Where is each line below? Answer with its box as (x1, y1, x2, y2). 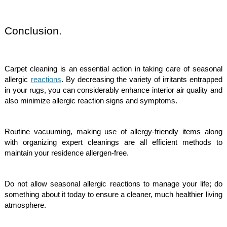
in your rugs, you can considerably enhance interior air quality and (5, 86, 222, 94)
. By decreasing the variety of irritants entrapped (61, 75, 222, 84)
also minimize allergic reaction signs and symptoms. (5, 96, 180, 105)
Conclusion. (5, 24, 62, 37)
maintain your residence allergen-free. (5, 148, 131, 157)
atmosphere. (5, 201, 47, 209)
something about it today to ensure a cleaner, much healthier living (5, 190, 222, 199)
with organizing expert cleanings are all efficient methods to (5, 138, 222, 146)
